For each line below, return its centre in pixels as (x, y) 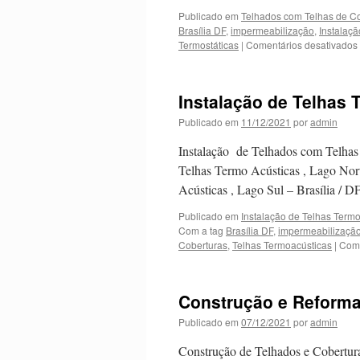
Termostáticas (209, 45)
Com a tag (202, 230)
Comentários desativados (302, 45)
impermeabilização (272, 30)
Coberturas (203, 245)
